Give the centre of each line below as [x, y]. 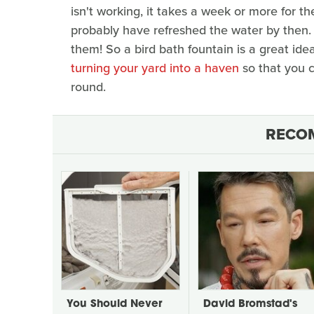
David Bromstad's [250, 304]
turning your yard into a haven [155, 68]
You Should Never [114, 304]
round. [88, 87]
